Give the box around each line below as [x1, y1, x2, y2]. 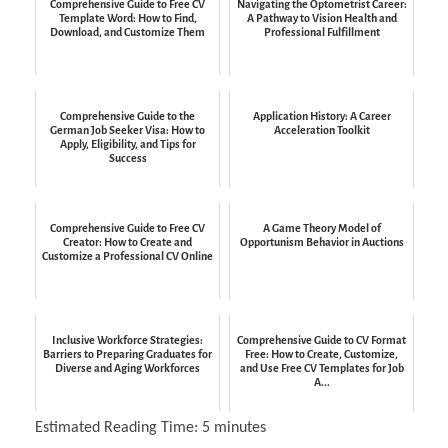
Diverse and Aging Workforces [55, 361, 200, 374]
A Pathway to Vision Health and [246, 11, 397, 24]
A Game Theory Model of [262, 221, 381, 234]
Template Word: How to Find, [58, 11, 197, 24]
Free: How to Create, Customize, [245, 347, 398, 360]
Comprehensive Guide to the [60, 109, 195, 122]
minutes [214, 420, 266, 437]
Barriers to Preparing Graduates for [43, 347, 212, 360]
